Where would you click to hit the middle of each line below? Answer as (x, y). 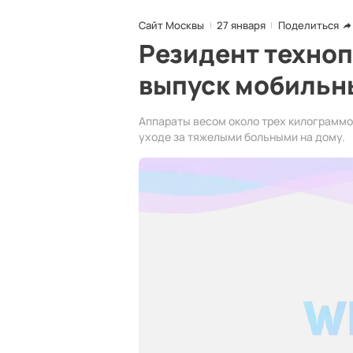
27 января (241, 25)
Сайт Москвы (171, 25)
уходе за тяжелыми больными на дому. (242, 137)
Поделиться (308, 25)
